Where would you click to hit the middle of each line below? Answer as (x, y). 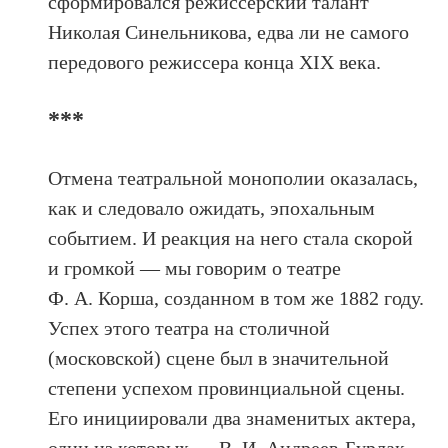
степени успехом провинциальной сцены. (227, 387)
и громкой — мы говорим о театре (195, 267)
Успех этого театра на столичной (189, 327)
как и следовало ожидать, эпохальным (212, 207)
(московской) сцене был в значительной (219, 357)
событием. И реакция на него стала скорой (231, 237)
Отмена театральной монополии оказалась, (233, 177)
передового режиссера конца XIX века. (215, 61)
